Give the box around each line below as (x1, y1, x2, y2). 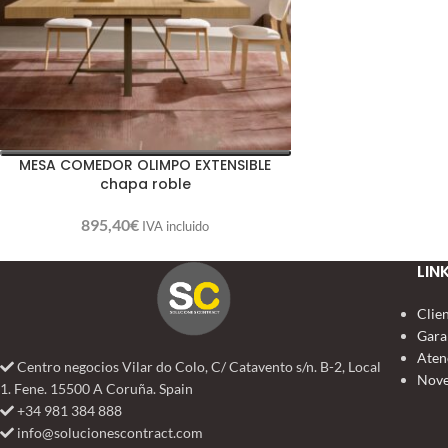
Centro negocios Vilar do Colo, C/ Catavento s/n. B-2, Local (14, 358, 381, 375)
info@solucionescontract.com (14, 424, 203, 441)
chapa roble (99, 173, 191, 194)
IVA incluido (142, 217, 210, 234)
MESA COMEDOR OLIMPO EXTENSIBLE (19, 154, 272, 175)
